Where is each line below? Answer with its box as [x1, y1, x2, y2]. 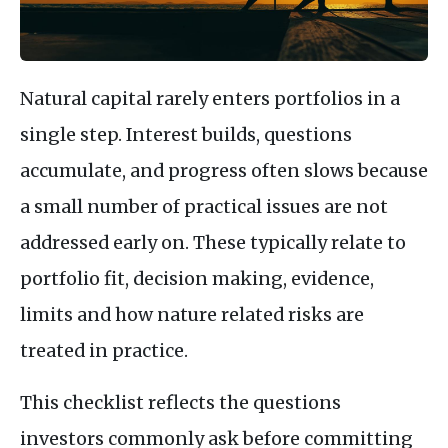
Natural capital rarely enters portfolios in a [20, 86, 400, 110]
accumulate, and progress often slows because [20, 158, 428, 182]
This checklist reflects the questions [20, 390, 341, 414]
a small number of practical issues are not [20, 194, 388, 218]
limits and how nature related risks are [20, 302, 364, 326]
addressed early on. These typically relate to [20, 230, 406, 254]
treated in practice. [20, 338, 188, 362]
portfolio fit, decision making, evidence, [20, 266, 374, 290]
